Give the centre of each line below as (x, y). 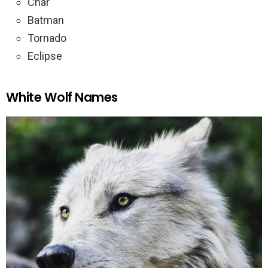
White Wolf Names (62, 97)
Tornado (47, 38)
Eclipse (45, 56)
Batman (46, 20)
